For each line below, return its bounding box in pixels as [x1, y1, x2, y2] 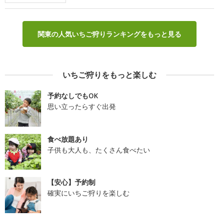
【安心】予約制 [47, 177, 95, 187]
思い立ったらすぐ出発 [47, 102, 116, 111]
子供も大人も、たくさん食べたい [47, 145, 150, 154]
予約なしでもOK [47, 91, 98, 101]
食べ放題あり [47, 134, 88, 144]
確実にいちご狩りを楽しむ [47, 188, 130, 198]
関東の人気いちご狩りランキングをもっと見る [38, 29, 181, 39]
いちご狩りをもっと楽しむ [63, 69, 156, 81]
